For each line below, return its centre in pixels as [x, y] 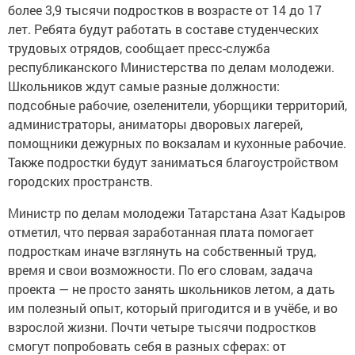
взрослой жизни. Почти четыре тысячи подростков [162, 327]
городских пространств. [80, 181]
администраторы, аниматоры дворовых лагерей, [155, 124]
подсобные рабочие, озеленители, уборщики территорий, [177, 105]
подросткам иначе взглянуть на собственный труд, [162, 251]
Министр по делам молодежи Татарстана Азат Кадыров [177, 213]
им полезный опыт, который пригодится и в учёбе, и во [173, 308]
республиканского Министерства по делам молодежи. [171, 67]
